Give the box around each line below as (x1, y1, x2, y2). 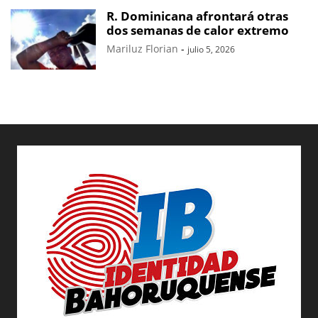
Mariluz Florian (106, 41, 178, 55)
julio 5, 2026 (187, 43, 235, 55)
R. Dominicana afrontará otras (106, 7, 288, 24)
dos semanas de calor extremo (106, 21, 289, 38)
